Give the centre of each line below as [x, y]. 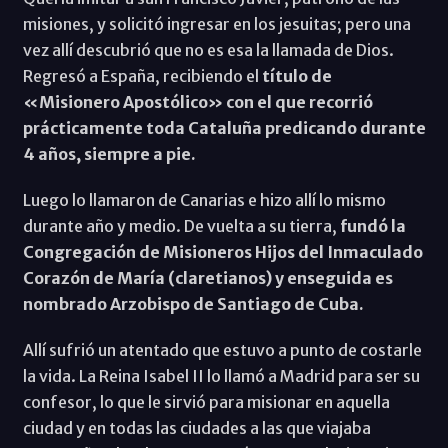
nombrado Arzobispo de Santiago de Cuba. [193, 303]
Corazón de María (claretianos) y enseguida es [207, 277]
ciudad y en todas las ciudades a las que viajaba [196, 427]
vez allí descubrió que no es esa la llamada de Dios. [208, 49]
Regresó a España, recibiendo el [142, 75]
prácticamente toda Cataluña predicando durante [224, 127]
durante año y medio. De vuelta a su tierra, [181, 225]
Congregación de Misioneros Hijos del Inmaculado [222, 251]
